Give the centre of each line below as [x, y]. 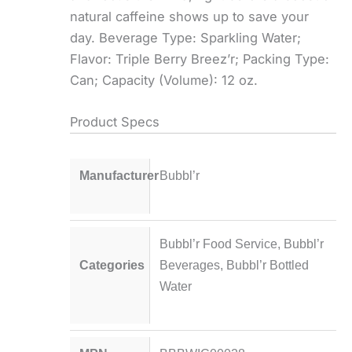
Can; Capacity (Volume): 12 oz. [164, 80]
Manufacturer [119, 176]
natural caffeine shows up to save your [190, 16]
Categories [112, 264]
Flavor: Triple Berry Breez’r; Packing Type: [200, 59]
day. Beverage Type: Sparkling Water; [186, 37]
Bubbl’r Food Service [218, 243]
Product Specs [115, 121]
